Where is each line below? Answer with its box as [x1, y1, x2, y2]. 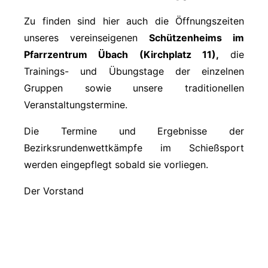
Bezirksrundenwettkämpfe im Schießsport [24, 141, 244, 154]
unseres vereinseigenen [24, 31, 149, 44]
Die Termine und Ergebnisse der [24, 124, 244, 137]
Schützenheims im [149, 31, 244, 44]
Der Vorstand [24, 184, 90, 197]
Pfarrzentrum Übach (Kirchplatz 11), [24, 48, 219, 60]
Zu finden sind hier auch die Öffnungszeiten [24, 14, 244, 27]
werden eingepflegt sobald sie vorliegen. [24, 158, 208, 170]
